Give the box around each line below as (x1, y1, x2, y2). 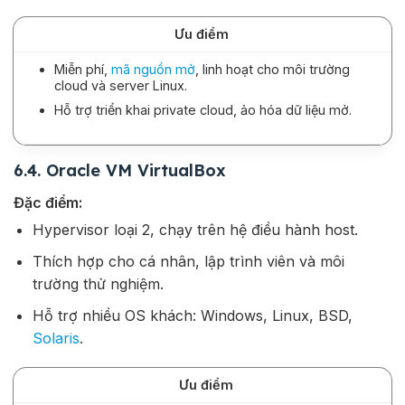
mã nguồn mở (110, 61, 195, 78)
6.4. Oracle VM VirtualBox (14, 160, 226, 182)
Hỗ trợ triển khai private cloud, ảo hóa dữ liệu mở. (53, 101, 352, 118)
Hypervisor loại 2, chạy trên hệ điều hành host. (32, 221, 358, 240)
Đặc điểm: (14, 193, 82, 212)
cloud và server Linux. (53, 78, 187, 94)
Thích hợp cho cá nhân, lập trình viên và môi (32, 251, 344, 270)
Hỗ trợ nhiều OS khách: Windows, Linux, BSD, (32, 306, 353, 325)
